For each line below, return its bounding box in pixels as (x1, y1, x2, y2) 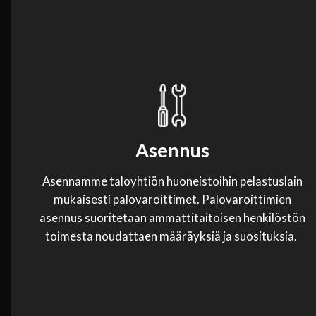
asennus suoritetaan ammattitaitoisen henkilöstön (39, 209, 305, 225)
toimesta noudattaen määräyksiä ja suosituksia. (45, 228, 299, 243)
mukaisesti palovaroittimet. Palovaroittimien (53, 191, 291, 207)
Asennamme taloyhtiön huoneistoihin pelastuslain (42, 173, 303, 188)
